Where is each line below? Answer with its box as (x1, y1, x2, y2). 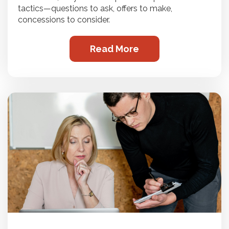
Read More (90, 43, 139, 54)
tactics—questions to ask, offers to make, (18, 3, 172, 13)
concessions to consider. (18, 14, 110, 25)
